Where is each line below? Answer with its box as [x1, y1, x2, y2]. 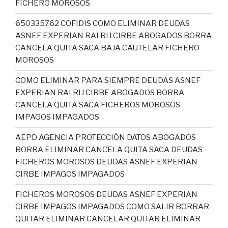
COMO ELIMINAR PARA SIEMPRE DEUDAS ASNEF [15, 76, 201, 85]
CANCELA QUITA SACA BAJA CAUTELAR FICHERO [15, 43, 199, 52]
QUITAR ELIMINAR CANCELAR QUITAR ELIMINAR [15, 214, 201, 223]
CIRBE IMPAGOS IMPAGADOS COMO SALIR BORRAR [15, 202, 209, 211]
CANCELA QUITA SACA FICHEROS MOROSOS [15, 100, 180, 109]
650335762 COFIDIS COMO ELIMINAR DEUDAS [15, 19, 190, 28]
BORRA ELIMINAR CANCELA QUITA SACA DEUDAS [15, 145, 203, 154]
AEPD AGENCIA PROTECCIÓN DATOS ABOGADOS [15, 133, 196, 142]
